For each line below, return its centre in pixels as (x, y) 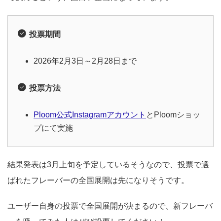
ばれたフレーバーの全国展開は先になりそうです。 (98, 180)
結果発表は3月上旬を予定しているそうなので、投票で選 (108, 164)
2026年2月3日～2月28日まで (85, 61)
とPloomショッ (173, 114)
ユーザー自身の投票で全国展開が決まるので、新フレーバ (110, 206)
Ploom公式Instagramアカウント (90, 114)
